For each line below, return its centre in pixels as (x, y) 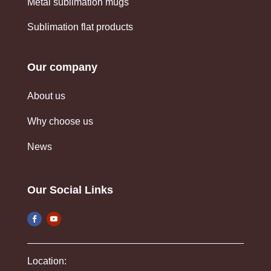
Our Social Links (70, 190)
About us (46, 96)
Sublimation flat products (80, 27)
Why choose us (60, 122)
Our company (62, 67)
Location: (47, 261)
